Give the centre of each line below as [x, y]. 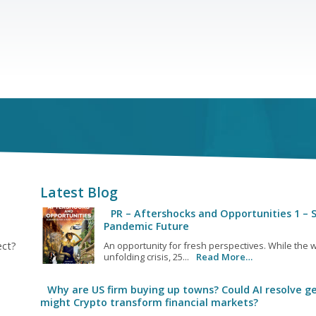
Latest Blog [79, 193]
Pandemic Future [146, 226]
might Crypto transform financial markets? [149, 303]
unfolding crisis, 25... [146, 257]
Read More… [224, 257]
